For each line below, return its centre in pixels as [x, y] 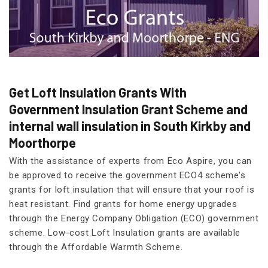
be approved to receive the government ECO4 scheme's [127, 175]
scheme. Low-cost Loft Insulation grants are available [125, 232]
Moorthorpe [42, 142]
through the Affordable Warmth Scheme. [96, 247]
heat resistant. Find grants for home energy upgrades [123, 204]
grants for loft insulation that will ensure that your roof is [132, 189]
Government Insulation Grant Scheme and [128, 109]
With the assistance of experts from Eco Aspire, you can [131, 161]
